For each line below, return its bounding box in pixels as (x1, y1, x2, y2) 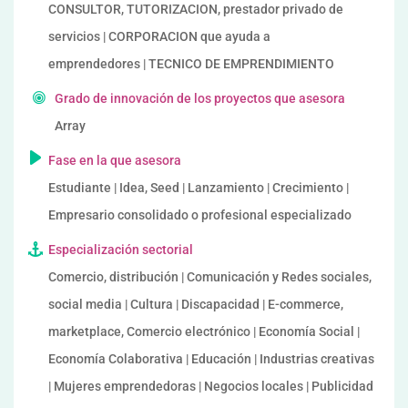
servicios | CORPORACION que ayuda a (48, 29, 270, 44)
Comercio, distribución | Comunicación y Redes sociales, (48, 270, 372, 284)
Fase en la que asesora (48, 153, 181, 168)
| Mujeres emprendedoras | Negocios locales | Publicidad (48, 379, 373, 393)
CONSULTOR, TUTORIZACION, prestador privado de (48, 2, 343, 16)
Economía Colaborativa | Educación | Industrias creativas (48, 352, 374, 366)
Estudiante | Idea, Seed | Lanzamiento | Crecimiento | (48, 180, 349, 195)
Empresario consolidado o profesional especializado (48, 208, 352, 222)
